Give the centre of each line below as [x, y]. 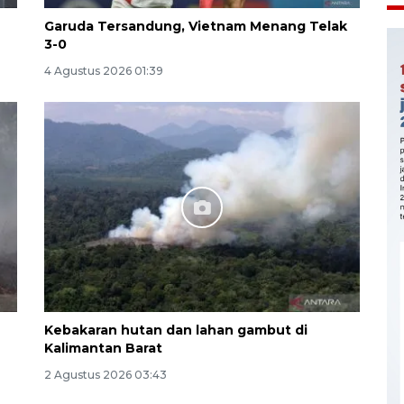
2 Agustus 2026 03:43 [106, 375]
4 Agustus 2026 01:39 [104, 71]
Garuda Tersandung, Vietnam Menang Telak [196, 27]
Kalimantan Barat [103, 349]
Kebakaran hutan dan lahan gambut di [176, 331]
